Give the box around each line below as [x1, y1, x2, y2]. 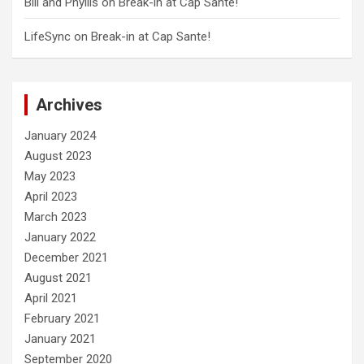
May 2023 [24, 169, 76, 184]
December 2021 [24, 250, 108, 265]
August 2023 [24, 149, 92, 163]
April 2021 [24, 291, 77, 305]
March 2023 [24, 210, 87, 224]
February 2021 [24, 311, 100, 326]
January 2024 [24, 128, 96, 143]
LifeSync [24, 29, 71, 44]
